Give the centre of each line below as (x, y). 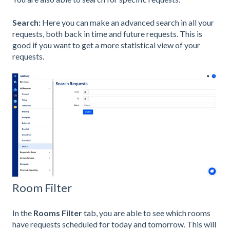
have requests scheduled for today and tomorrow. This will (114, 224)
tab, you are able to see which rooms (147, 213)
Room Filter (42, 187)
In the (23, 213)
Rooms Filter (59, 213)
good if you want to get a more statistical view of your (106, 45)
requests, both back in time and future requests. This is (107, 33)
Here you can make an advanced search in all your (127, 22)
